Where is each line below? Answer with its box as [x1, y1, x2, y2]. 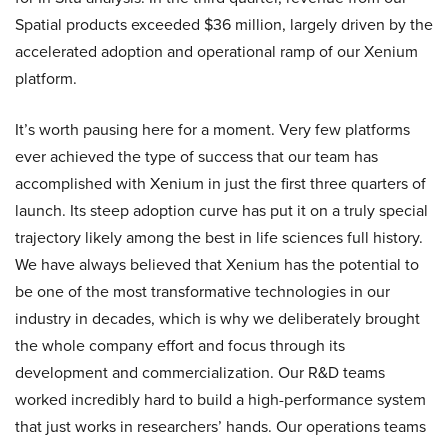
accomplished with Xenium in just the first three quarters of [15, 172, 426, 195]
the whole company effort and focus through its [15, 334, 345, 357]
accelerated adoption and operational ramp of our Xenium [15, 40, 418, 63]
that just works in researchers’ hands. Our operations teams [15, 415, 426, 438]
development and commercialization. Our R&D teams [15, 361, 385, 384]
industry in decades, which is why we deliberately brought [15, 307, 420, 330]
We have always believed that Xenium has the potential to [15, 253, 419, 276]
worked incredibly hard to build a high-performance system [15, 388, 426, 411]
